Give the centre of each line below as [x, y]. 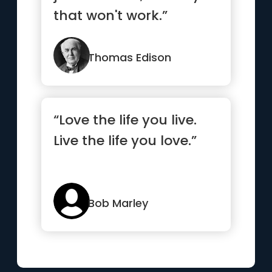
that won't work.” [111, 15]
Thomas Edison [130, 57]
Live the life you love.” [125, 141]
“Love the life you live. [125, 120]
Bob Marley [118, 203]
